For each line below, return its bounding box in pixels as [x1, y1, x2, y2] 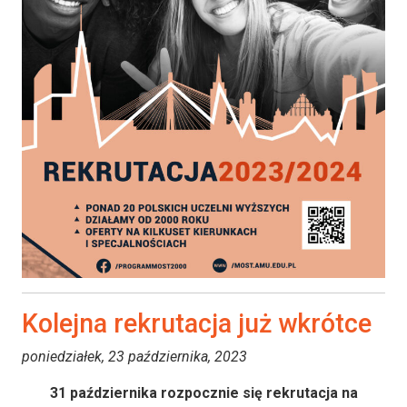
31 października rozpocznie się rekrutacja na [49, 383, 358, 402]
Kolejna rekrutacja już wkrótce [22, 307, 372, 339]
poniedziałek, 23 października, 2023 [22, 347, 247, 365]
